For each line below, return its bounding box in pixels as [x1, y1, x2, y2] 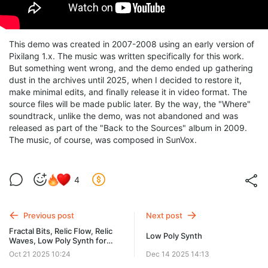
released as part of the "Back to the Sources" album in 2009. [9, 123, 247, 133]
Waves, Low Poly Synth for [9, 235, 106, 245]
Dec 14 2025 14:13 [146, 249, 210, 258]
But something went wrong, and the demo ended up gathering [9, 63, 253, 73]
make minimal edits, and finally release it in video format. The [9, 87, 247, 97]
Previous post [23, 211, 74, 220]
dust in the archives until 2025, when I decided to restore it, [9, 75, 242, 85]
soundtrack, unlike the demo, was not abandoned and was [9, 111, 238, 121]
